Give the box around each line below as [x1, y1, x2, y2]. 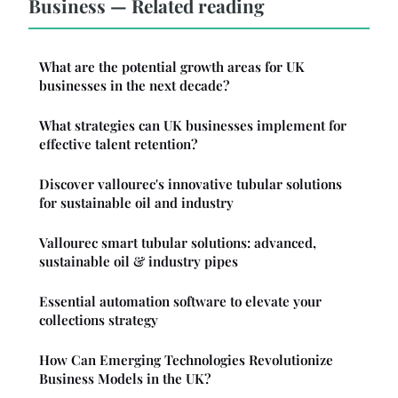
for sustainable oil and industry [39, 194, 234, 212]
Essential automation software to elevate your [39, 292, 322, 311]
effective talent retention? [39, 135, 197, 154]
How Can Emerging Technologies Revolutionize [39, 351, 333, 370]
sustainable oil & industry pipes [39, 252, 238, 271]
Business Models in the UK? [39, 370, 211, 388]
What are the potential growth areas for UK [39, 58, 305, 76]
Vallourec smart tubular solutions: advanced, [39, 234, 316, 252]
